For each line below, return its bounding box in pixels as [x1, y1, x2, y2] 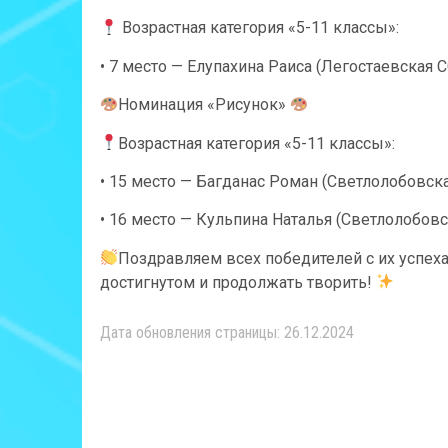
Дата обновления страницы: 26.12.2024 [100, 323, 354, 343]
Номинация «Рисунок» [118, 95, 291, 115]
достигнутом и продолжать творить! [100, 272, 376, 292]
